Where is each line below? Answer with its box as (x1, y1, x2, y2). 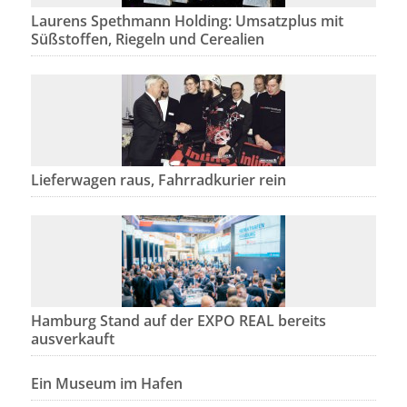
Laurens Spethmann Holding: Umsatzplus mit (30, 11, 343, 32)
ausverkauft (30, 329, 114, 350)
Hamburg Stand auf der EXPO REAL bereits (30, 311, 326, 332)
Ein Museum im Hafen (30, 373, 183, 394)
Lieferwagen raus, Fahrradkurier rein (30, 170, 286, 191)
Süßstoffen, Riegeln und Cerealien (30, 29, 264, 50)
